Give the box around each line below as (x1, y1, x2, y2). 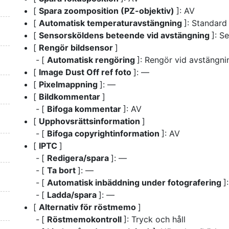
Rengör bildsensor (39, 42, 115, 53)
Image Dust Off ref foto (39, 66, 133, 77)
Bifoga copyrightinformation (47, 128, 162, 139)
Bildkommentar (39, 91, 102, 102)
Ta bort (47, 165, 78, 175)
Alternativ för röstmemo (39, 201, 138, 212)
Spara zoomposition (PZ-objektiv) (39, 5, 176, 16)
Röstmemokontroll (47, 214, 124, 224)
